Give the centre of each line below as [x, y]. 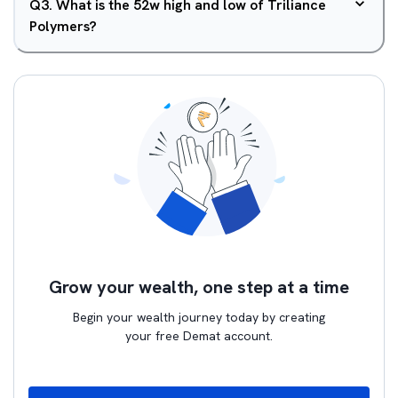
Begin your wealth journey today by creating [199, 317]
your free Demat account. [199, 336]
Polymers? [63, 26]
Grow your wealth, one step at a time [199, 287]
